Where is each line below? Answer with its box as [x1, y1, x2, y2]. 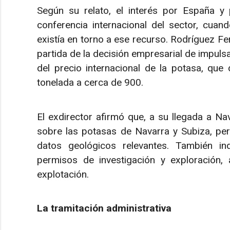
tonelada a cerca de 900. [37, 76, 143, 89]
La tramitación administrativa [37, 202, 171, 215]
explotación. [37, 168, 89, 180]
